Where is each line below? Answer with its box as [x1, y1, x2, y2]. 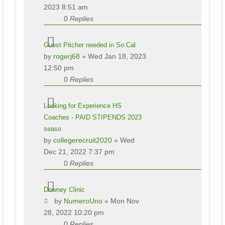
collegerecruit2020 [53, 136, 112, 144]
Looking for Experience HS [43, 101, 122, 109]
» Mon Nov [102, 196, 140, 205]
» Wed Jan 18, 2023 [79, 52, 146, 60]
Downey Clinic [43, 185, 85, 193]
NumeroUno [64, 196, 103, 205]
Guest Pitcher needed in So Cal [43, 41, 136, 49]
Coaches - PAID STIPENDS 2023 [43, 113, 142, 121]
